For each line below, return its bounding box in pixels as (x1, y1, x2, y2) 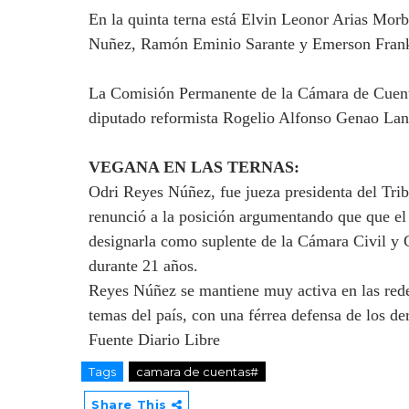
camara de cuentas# (136, 364, 258, 379)
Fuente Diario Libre (89, 330, 220, 349)
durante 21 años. (89, 257, 198, 275)
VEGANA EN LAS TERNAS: (89, 158, 299, 176)
